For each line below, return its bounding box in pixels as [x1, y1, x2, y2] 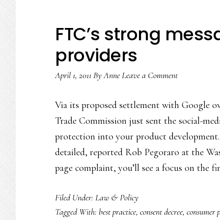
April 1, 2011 [55, 70, 91, 81]
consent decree [140, 206, 183, 217]
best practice [99, 206, 136, 217]
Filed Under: [55, 192, 95, 203]
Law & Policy [95, 192, 138, 203]
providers [55, 43, 137, 68]
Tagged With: [55, 206, 99, 217]
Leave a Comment [122, 70, 178, 81]
